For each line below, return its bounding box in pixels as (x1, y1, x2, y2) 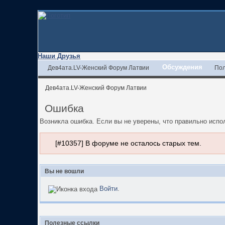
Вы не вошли (45, 168, 84, 174)
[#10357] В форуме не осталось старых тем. (55, 139, 202, 147)
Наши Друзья (38, 52, 81, 60)
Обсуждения (162, 63, 203, 71)
